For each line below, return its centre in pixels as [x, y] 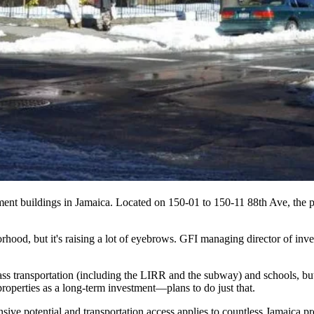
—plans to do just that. [205, 288]
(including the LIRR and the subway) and [169, 275]
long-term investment [109, 288]
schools [280, 275]
